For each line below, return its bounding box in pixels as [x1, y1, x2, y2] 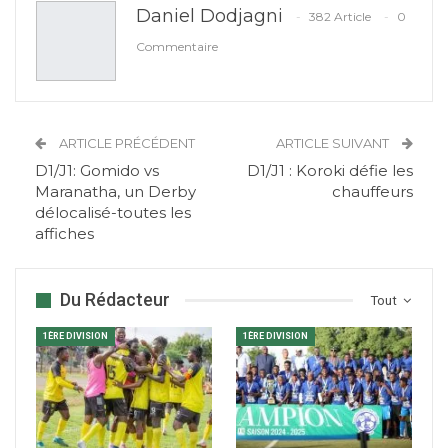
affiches [35, 224, 94, 244]
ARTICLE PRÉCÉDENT [56, 135, 195, 152]
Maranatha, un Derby [35, 182, 196, 202]
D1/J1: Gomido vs [35, 161, 159, 181]
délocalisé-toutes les [35, 203, 191, 223]
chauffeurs [332, 182, 413, 202]
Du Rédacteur [60, 289, 170, 311]
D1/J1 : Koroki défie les [247, 161, 413, 181]
